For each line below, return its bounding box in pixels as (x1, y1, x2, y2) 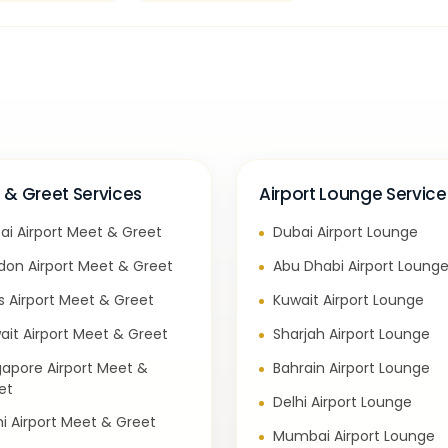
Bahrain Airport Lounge (273, 358, 430, 378)
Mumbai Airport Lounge (273, 426, 435, 446)
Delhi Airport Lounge (273, 392, 412, 412)
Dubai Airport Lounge (273, 222, 418, 242)
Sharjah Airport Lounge (273, 324, 430, 344)
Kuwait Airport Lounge (273, 290, 424, 310)
